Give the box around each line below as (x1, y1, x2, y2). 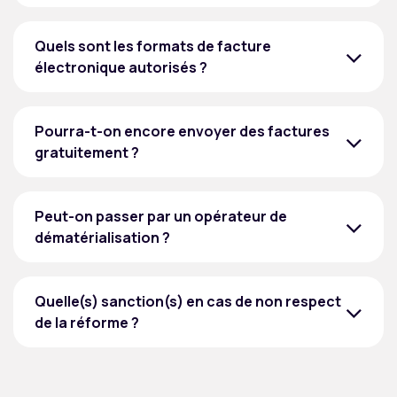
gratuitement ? (35, 143, 139, 163)
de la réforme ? (35, 313, 139, 333)
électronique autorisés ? (35, 58, 207, 78)
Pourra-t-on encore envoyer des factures (35, 121, 330, 142)
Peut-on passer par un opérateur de (35, 206, 287, 227)
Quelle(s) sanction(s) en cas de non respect (35, 292, 341, 312)
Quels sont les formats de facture (35, 36, 271, 57)
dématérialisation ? (35, 228, 170, 248)
